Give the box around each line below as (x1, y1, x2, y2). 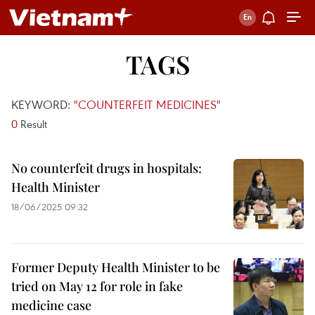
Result (18, 117, 47, 131)
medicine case (11, 297, 91, 314)
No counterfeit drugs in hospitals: (11, 160, 202, 176)
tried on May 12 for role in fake (11, 278, 183, 295)
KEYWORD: (11, 96, 74, 112)
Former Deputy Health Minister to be (11, 259, 220, 276)
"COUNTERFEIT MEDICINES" (74, 96, 221, 112)
